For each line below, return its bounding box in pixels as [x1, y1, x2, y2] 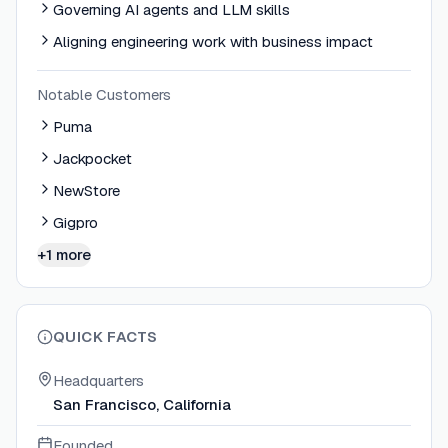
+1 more [37, 245, 91, 265]
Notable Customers [37, 85, 171, 105]
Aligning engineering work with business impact [53, 32, 373, 52]
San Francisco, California [53, 395, 231, 415]
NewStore [53, 181, 120, 201]
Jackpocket [53, 149, 132, 169]
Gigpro [53, 213, 98, 233]
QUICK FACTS [53, 327, 158, 347]
